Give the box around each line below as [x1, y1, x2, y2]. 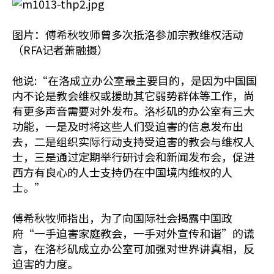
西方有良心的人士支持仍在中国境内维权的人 [12, 164, 232, 180]
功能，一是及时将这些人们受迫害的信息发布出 [12, 118, 243, 134]
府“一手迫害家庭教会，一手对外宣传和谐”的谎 [12, 225, 254, 241]
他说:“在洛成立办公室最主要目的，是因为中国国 [12, 72, 257, 88]
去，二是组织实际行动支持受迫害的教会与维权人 [12, 133, 254, 149]
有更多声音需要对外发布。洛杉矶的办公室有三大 [12, 103, 254, 119]
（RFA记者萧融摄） [12, 42, 108, 57]
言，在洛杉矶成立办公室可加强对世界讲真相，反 [12, 240, 254, 256]
